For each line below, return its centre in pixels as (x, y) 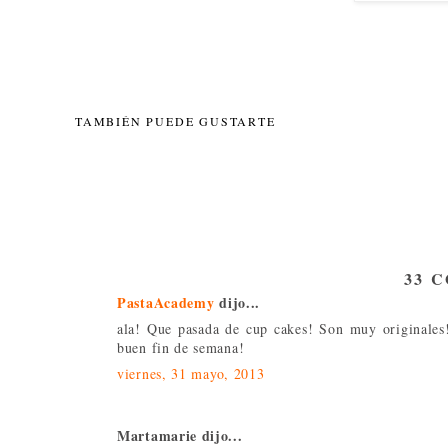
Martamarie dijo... (180, 435)
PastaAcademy (166, 302)
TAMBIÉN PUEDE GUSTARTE (175, 120)
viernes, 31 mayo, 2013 (191, 373)
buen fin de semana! (181, 347)
